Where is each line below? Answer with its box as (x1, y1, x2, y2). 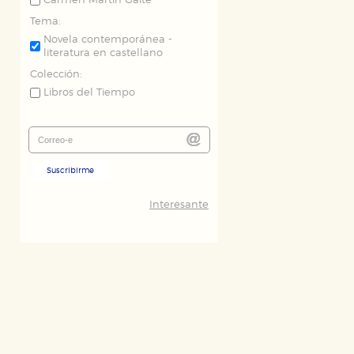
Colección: (30, 70, 82, 80)
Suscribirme (47, 167, 94, 175)
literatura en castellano (43, 48, 163, 58)
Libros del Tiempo (43, 88, 135, 98)
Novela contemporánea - (43, 35, 172, 45)
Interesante (149, 200, 209, 210)
